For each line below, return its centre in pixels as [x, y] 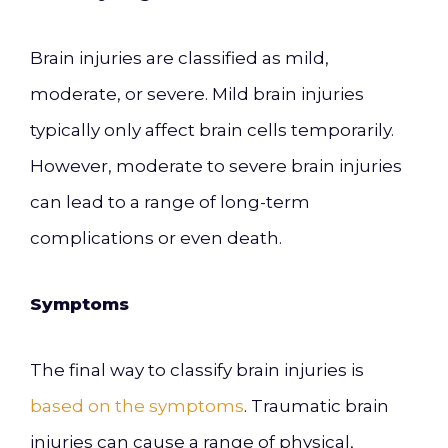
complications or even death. [156, 238]
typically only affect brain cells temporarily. [212, 130]
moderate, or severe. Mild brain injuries [197, 94]
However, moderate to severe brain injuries [216, 166]
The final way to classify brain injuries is [197, 370]
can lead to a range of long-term [170, 202]
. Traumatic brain [316, 406]
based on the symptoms [137, 406]
